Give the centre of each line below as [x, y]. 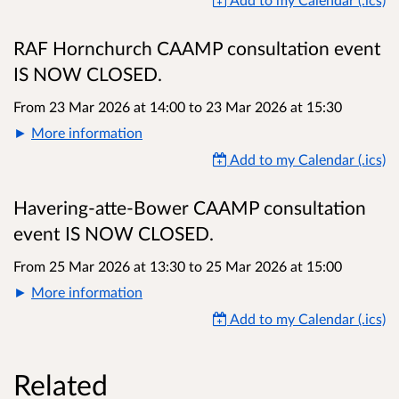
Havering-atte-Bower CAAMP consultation [190, 207]
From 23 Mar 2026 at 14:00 [101, 106]
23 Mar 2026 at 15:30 [272, 106]
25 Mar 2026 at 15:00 [272, 265]
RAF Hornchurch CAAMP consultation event [197, 48]
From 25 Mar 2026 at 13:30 [101, 265]
